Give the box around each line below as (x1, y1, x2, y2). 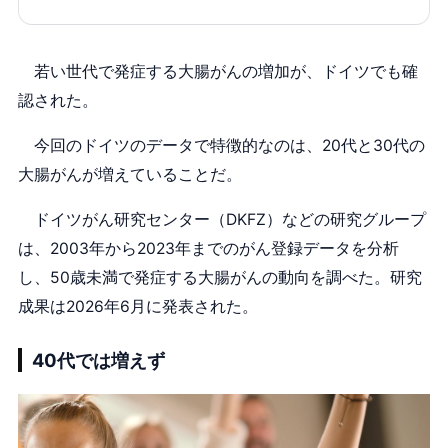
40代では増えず (31, 348, 165, 371)
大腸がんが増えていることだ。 (17, 165, 242, 185)
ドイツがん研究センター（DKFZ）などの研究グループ (17, 209, 426, 229)
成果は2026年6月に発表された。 (17, 296, 258, 316)
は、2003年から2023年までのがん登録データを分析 (17, 238, 399, 258)
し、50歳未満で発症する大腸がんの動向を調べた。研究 (17, 267, 422, 287)
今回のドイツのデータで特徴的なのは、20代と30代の (17, 136, 425, 156)
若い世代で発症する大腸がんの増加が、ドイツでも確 (17, 62, 418, 82)
